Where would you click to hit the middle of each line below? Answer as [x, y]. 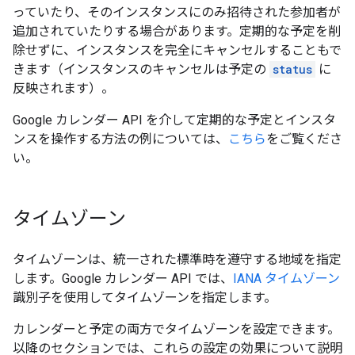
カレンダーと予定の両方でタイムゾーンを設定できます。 [176, 330]
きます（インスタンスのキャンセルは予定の [141, 70]
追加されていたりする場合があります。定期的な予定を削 [177, 32]
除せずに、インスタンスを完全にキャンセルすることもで [177, 51]
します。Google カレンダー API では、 [123, 279]
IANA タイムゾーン [286, 279]
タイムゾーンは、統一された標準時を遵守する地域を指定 [177, 260]
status [292, 70]
